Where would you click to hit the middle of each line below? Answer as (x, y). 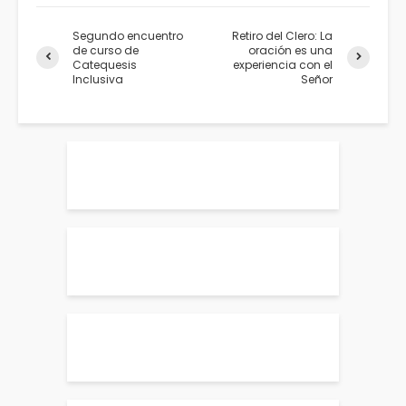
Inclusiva (98, 79)
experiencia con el (283, 64)
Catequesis (105, 64)
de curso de (106, 50)
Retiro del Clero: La (283, 35)
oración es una (291, 50)
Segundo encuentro (128, 35)
